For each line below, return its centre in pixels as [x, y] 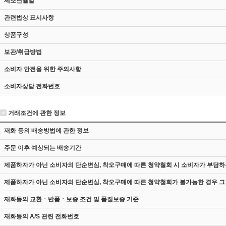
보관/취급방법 [23, 52]
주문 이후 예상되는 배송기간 [43, 148]
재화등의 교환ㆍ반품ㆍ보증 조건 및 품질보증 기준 [71, 199]
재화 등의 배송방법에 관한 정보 [46, 131]
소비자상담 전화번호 [32, 86]
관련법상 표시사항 [29, 18]
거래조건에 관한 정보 [36, 113]
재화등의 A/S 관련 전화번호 [42, 216]
